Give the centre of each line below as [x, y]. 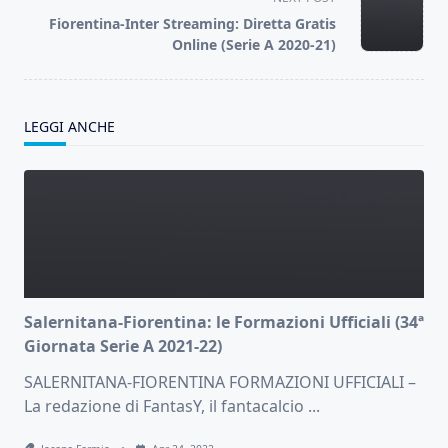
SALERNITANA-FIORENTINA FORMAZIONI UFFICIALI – [220, 382]
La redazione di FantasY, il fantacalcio [164, 406]
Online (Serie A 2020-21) [254, 45]
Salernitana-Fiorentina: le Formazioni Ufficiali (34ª [224, 322]
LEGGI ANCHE [69, 127]
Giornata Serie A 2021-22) [123, 346]
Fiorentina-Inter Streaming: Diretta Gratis [192, 24]
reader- [51, 20]
